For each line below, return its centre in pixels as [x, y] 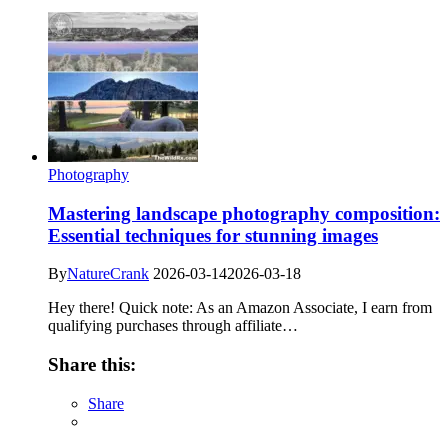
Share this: [92, 365]
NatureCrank [108, 274]
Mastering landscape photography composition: [244, 213]
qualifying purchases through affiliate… [173, 326]
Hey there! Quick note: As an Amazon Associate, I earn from [240, 308]
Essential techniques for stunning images [213, 235]
